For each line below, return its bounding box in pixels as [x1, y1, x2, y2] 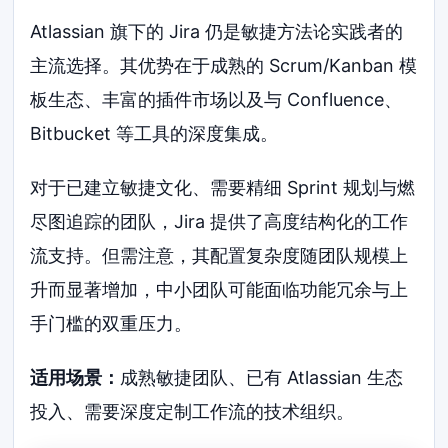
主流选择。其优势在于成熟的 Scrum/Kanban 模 [30, 54, 418, 76]
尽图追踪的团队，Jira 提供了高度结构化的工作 [30, 210, 409, 232]
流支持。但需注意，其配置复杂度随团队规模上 [30, 244, 409, 266]
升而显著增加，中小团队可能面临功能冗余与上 [30, 278, 409, 300]
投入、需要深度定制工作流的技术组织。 [30, 400, 355, 422]
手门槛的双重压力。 [30, 312, 193, 334]
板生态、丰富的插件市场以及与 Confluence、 [30, 88, 403, 110]
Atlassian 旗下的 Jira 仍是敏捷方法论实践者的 [30, 20, 404, 42]
